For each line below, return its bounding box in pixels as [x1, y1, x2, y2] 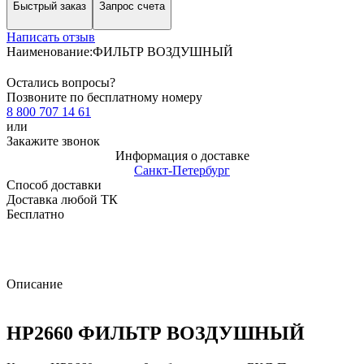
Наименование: [6, 44, 93, 58]
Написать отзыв [6, 29, 95, 44]
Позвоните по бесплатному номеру [6, 89, 202, 104]
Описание [6, 276, 63, 291]
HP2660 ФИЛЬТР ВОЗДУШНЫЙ [6, 322, 305, 344]
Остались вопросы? [6, 75, 115, 89]
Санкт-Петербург [134, 162, 230, 177]
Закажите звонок [6, 133, 100, 148]
